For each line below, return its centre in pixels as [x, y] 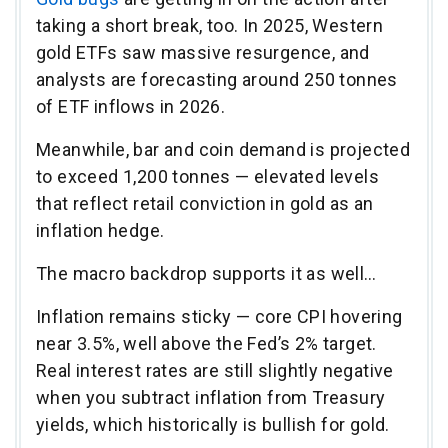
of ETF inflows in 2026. [133, 106]
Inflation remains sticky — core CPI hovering [219, 316]
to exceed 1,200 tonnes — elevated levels [207, 176]
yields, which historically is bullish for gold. [215, 424]
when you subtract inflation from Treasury [211, 397]
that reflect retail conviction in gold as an [205, 203]
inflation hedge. [100, 230]
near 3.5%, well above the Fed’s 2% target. [206, 343]
